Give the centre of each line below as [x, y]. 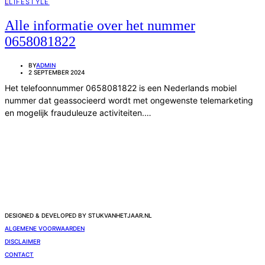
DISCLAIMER [22, 241]
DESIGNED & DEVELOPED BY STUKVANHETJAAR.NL [78, 215]
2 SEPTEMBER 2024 [57, 72]
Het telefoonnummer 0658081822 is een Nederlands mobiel [121, 88]
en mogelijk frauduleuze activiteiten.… [78, 112]
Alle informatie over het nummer [100, 25]
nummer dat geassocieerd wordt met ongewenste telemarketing [129, 100]
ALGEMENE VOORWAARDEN [45, 228]
